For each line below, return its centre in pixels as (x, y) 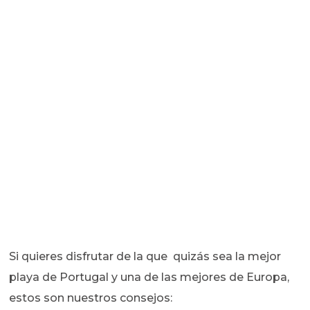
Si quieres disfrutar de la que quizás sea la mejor (145, 257)
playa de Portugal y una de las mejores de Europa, (149, 277)
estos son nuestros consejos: (91, 298)
